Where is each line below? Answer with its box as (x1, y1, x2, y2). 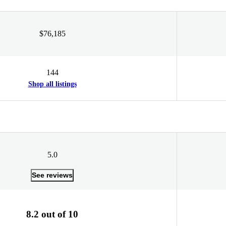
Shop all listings (28, 80, 77, 88)
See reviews (32, 171, 73, 179)
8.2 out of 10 (26, 208, 78, 219)
